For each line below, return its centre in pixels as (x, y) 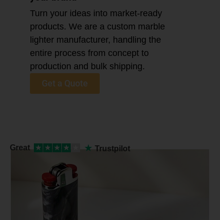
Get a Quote (65, 83)
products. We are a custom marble (97, 26)
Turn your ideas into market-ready (96, 13)
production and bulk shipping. (87, 66)
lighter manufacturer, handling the (95, 40)
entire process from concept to (89, 53)
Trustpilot (112, 148)
